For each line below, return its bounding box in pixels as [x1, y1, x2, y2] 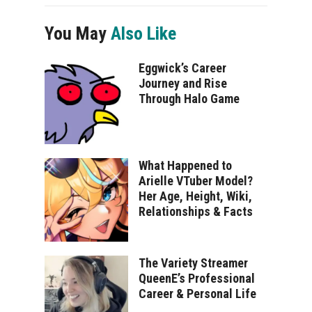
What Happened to [139, 158, 232, 173]
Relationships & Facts [139, 204, 253, 219]
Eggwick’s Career [139, 61, 226, 76]
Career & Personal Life [139, 286, 256, 302]
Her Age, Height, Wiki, [139, 189, 252, 204]
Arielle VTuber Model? [139, 173, 253, 189]
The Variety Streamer [139, 256, 248, 271]
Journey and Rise [139, 76, 227, 91]
